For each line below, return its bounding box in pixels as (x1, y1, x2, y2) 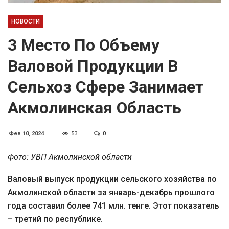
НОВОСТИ (11, 18, 40, 25)
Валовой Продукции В (8, 56, 178, 76)
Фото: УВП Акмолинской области (8, 152, 132, 162)
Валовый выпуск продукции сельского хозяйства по (8, 174, 217, 184)
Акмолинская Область (8, 98, 181, 118)
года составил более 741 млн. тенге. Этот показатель (8, 201, 219, 211)
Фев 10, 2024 (9, 130, 44, 137)
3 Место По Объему (8, 35, 159, 55)
